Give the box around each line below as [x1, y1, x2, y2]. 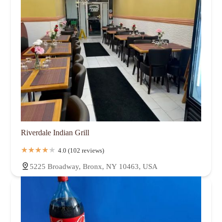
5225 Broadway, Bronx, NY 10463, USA [30, 163, 158, 171]
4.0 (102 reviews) [58, 147, 104, 155]
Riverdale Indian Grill [21, 128, 89, 137]
